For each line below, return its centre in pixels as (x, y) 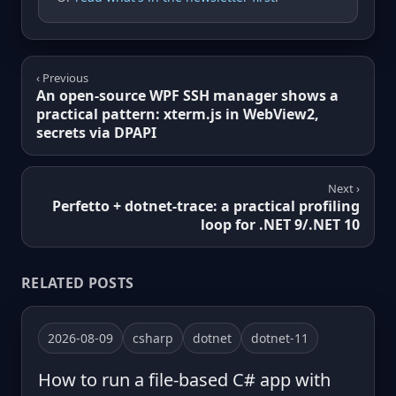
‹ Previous (62, 77)
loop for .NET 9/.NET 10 (280, 224)
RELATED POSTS (78, 282)
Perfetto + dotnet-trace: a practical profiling (206, 206)
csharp (153, 338)
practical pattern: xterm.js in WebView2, (178, 114)
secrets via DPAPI (96, 132)
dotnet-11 (280, 338)
